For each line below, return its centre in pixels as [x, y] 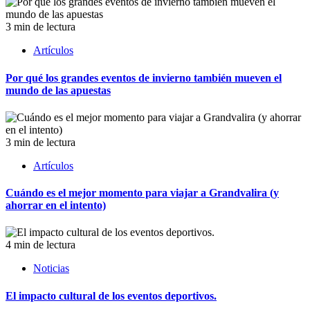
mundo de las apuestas [58, 90]
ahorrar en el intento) [56, 206]
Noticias [51, 268]
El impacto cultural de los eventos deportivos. [111, 295]
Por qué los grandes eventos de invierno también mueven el [144, 77]
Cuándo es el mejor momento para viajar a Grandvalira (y [142, 193]
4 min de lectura [40, 245]
